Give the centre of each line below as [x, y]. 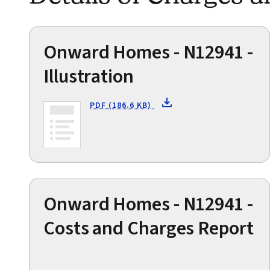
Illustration [89, 77]
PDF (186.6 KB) [122, 105]
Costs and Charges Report [149, 228]
